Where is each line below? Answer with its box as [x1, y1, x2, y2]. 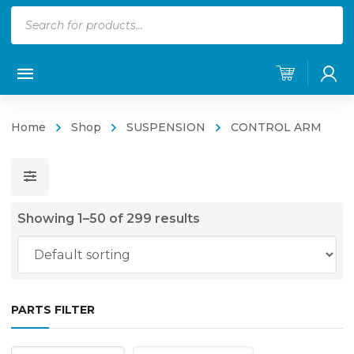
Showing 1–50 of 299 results [17, 211, 200, 226]
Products [10, 8, 70, 24]
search [10, 30, 52, 46]
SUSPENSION [126, 119, 205, 134]
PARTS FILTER [11, 303, 95, 317]
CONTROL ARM [231, 119, 322, 134]
